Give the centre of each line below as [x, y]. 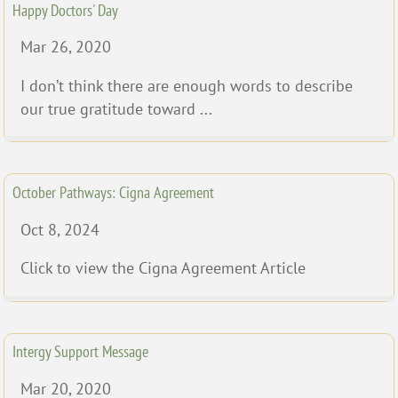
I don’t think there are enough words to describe [187, 85]
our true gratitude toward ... [116, 108]
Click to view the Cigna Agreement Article [163, 268]
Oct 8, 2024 [60, 229]
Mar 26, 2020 [66, 47]
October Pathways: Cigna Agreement [114, 193]
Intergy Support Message [81, 352]
